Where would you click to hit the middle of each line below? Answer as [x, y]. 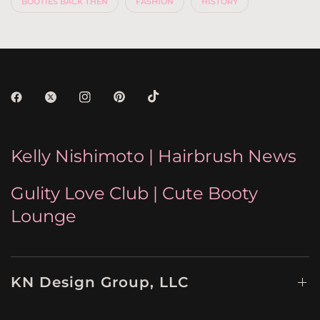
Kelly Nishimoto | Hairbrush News [154, 156]
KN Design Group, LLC [100, 282]
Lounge [44, 216]
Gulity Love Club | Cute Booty [135, 194]
